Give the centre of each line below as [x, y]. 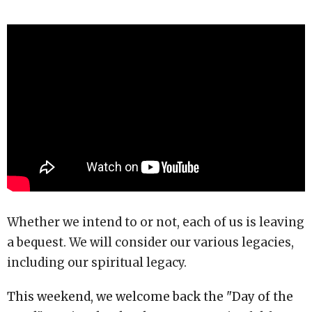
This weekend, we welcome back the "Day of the [150, 297]
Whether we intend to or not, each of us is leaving [156, 223]
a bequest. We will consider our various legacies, [150, 243]
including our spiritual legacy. [97, 263]
